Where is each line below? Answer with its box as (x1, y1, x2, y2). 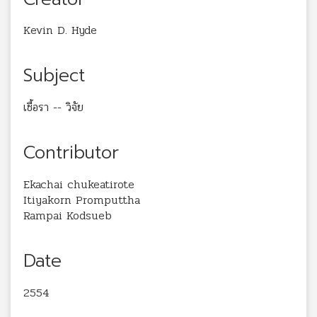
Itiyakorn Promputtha (23, 190, 140, 209)
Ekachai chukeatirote (23, 175, 134, 193)
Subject (23, 62, 85, 90)
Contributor (23, 139, 119, 167)
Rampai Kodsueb (23, 206, 112, 224)
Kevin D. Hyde (23, 21, 97, 40)
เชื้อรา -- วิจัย (23, 98, 83, 117)
